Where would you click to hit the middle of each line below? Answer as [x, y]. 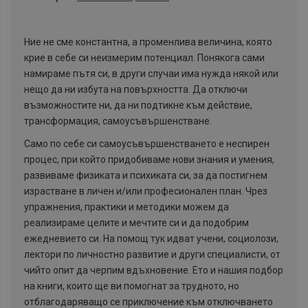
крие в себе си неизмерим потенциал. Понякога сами [144, 57]
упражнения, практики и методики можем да [126, 207]
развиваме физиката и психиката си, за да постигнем [146, 175]
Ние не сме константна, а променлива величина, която [148, 42]
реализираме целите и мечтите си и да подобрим [136, 222]
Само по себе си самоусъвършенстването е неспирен [147, 143]
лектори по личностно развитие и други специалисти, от [152, 254]
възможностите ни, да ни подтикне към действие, [138, 105]
